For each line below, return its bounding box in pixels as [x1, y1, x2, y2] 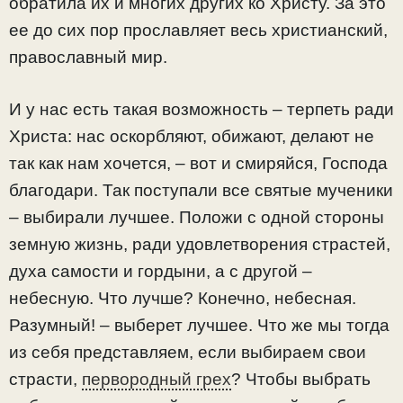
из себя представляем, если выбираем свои [9, 343, 366, 363]
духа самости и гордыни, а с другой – [9, 262, 312, 282]
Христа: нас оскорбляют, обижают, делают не [9, 127, 374, 147]
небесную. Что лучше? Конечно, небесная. [9, 289, 356, 309]
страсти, [9, 370, 82, 390]
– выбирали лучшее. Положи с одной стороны [9, 208, 384, 228]
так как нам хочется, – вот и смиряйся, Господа [9, 154, 388, 174]
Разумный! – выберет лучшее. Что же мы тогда [9, 316, 390, 336]
